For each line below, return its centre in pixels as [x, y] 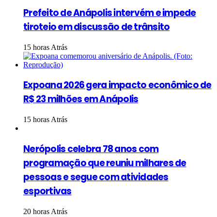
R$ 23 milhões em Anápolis [81, 99]
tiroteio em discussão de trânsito [97, 27]
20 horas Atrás [45, 211]
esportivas [47, 191]
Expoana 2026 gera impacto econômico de [117, 85]
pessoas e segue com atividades [96, 177]
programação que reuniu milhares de [105, 163]
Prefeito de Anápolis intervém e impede [110, 13]
